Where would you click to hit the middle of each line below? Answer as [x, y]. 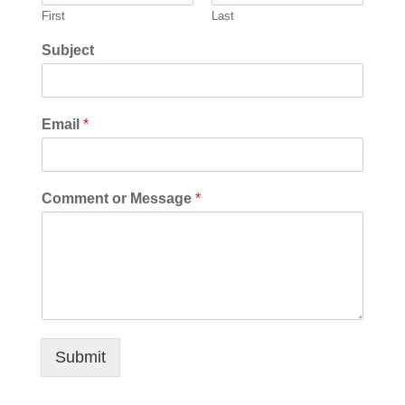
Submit [80, 357]
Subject [67, 50]
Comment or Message [118, 198]
